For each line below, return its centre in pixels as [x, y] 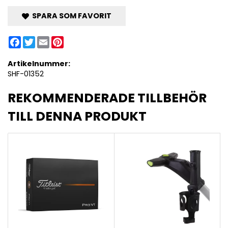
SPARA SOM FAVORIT [70, 16]
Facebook [39, 40]
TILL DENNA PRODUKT [77, 117]
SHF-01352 [26, 74]
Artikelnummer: [39, 64]
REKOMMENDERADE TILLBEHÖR [107, 98]
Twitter [48, 40]
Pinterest [80, 40]
